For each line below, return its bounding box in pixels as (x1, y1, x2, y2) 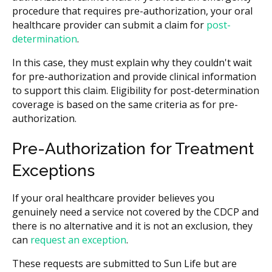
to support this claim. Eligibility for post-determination (12, 84, 259, 98)
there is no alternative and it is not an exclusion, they (12, 219, 253, 233)
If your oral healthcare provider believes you (12, 191, 214, 205)
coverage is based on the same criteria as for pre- (12, 98, 238, 112)
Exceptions (12, 161, 95, 180)
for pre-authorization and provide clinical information (12, 70, 256, 84)
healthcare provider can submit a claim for (12, 18, 206, 32)
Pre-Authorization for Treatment (12, 139, 254, 158)
